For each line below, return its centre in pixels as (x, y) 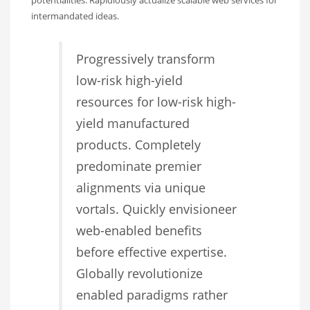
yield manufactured (133, 123)
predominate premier (139, 166)
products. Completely (138, 144)
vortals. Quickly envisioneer (156, 209)
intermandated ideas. (75, 16)
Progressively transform (146, 58)
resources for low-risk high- (156, 101)
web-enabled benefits (139, 230)
